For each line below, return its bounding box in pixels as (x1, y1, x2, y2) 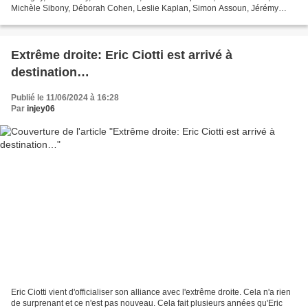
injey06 (27, 103, 55, 113)
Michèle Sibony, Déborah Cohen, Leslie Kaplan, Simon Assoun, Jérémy (11, 3, 278, 13)
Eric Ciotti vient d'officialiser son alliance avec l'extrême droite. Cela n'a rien (11, 287, 291, 298)
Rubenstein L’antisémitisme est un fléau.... (11, 14, 168, 24)
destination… (11, 65, 89, 79)
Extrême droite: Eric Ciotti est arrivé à (11, 47, 232, 62)
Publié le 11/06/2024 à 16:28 (11, 92, 119, 102)
